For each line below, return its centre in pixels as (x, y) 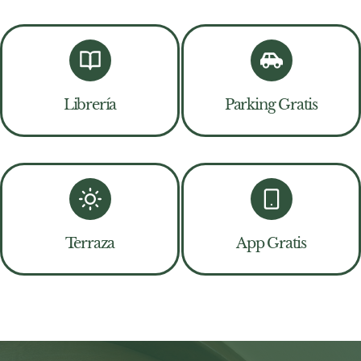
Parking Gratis (271, 105)
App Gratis (271, 244)
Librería (90, 105)
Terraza (90, 244)
